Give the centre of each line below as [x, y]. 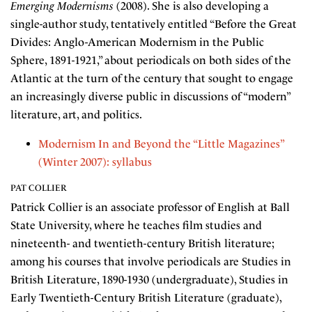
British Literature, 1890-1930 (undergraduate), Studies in [149, 280]
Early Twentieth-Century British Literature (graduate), [146, 298]
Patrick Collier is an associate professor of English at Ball [150, 207]
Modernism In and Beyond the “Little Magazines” [161, 144]
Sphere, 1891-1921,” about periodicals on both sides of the [151, 60]
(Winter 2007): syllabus [95, 162]
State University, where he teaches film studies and [136, 225]
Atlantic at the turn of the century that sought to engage [152, 78]
